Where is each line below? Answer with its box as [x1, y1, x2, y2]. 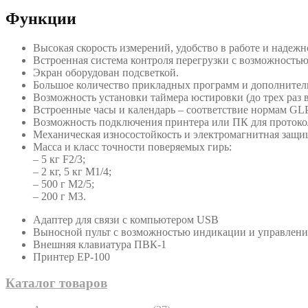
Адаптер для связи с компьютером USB [33, 213, 219, 225]
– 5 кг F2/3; [33, 153, 85, 165]
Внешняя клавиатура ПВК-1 [33, 238, 166, 250]
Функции [5, 9, 76, 27]
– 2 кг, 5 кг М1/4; [33, 165, 111, 177]
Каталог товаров [5, 276, 107, 291]
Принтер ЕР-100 [33, 250, 110, 263]
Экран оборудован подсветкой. [33, 66, 179, 78]
